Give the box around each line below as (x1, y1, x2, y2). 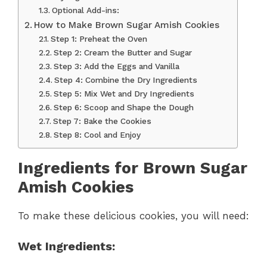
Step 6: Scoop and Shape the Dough (53, 103, 194, 113)
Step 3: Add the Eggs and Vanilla (53, 61, 179, 72)
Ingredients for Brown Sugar (18, 159, 247, 178)
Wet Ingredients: (18, 238, 115, 253)
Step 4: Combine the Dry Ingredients (54, 75, 197, 85)
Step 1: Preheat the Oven (50, 34, 147, 44)
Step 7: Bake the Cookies (52, 116, 151, 126)
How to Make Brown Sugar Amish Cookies (34, 20, 220, 31)
